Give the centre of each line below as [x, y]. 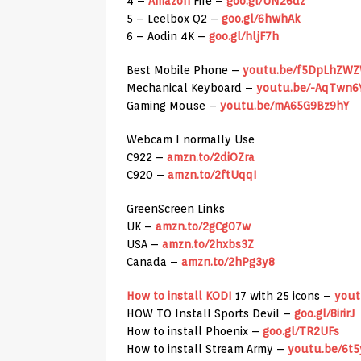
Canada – [154, 262]
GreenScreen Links [176, 209]
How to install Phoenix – [195, 332]
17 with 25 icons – [283, 296]
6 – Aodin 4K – [168, 37]
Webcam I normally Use [191, 140]
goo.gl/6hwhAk [261, 19]
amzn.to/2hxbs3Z [208, 245]
